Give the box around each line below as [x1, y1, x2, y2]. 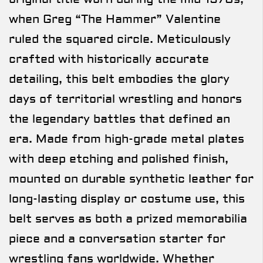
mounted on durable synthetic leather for [9, 171, 254, 186]
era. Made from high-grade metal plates [9, 131, 244, 146]
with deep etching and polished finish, [9, 151, 228, 166]
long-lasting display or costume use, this [9, 191, 245, 206]
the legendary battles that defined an [9, 111, 230, 126]
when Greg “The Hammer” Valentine [9, 11, 221, 26]
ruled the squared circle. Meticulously [9, 31, 231, 46]
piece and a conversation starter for [9, 231, 225, 246]
